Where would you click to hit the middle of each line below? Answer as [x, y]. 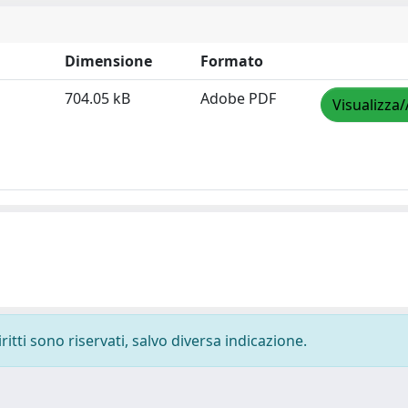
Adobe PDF [238, 98]
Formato [232, 61]
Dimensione [108, 61]
